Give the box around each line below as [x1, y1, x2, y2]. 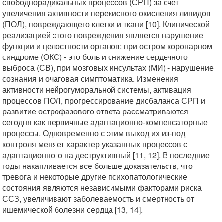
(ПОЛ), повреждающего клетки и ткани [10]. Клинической [2, 18, 210, 30]
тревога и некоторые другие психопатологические [2, 171, 187, 182]
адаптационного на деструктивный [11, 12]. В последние [2, 149, 210, 161]
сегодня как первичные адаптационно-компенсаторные [2, 116, 208, 128]
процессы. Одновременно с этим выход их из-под [2, 127, 185, 139]
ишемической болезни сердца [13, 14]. [2, 204, 143, 215]
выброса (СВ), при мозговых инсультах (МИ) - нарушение [2, 62, 214, 73]
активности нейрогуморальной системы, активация [2, 84, 191, 95]
